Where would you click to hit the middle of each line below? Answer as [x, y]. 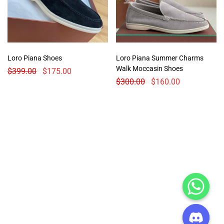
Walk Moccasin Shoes [149, 69]
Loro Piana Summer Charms [160, 58]
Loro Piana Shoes [35, 58]
